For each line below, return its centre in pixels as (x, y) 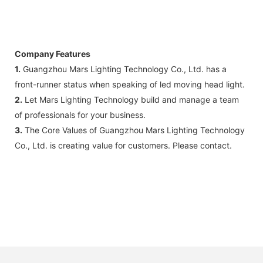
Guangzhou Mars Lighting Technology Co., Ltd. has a (124, 69)
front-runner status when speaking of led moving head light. (130, 84)
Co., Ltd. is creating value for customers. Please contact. (123, 145)
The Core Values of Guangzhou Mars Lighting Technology (134, 130)
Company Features (53, 53)
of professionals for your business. (80, 114)
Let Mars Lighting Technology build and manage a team (131, 99)
